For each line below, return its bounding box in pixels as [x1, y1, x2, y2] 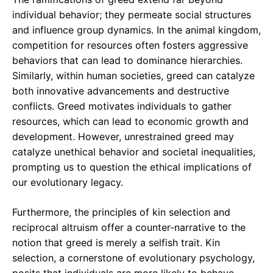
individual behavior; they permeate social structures [12, 9, 251, 21]
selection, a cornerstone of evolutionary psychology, [12, 252, 255, 264]
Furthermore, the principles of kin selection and [12, 206, 230, 219]
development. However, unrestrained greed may [12, 130, 234, 143]
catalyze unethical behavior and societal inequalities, [12, 146, 255, 158]
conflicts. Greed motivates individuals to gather [12, 100, 232, 113]
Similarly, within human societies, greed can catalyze [12, 69, 255, 82]
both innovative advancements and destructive [12, 85, 229, 97]
